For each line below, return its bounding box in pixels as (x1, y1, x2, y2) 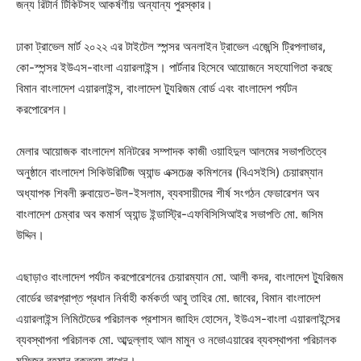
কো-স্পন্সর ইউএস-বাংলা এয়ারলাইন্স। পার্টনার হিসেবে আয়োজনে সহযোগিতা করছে (16, 60, 333, 76)
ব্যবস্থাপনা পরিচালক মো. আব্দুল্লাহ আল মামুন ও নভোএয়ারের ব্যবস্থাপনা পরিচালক (16, 332, 337, 348)
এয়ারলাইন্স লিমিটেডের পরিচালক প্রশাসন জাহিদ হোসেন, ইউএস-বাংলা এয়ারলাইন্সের (16, 311, 340, 327)
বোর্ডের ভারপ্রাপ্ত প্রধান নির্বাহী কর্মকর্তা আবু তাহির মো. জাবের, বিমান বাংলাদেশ (16, 290, 321, 306)
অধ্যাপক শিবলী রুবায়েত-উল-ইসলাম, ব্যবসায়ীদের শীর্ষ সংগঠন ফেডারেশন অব (16, 185, 319, 201)
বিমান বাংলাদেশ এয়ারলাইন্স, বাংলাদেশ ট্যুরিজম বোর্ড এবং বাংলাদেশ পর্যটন (16, 81, 297, 97)
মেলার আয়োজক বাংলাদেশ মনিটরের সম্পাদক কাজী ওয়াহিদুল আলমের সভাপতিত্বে (16, 143, 326, 160)
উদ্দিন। (16, 227, 44, 243)
